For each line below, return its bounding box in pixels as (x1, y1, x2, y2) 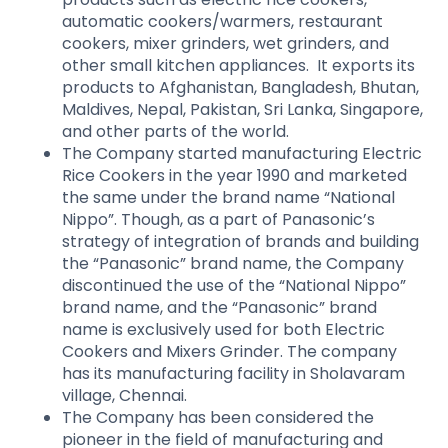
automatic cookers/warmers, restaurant (62, 9, 383, 33)
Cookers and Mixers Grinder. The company (62, 339, 397, 363)
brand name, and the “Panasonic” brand (62, 295, 377, 319)
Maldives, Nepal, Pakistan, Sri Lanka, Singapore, (62, 97, 423, 121)
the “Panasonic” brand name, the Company (62, 251, 404, 275)
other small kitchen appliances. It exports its (62, 53, 415, 77)
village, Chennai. (62, 383, 191, 407)
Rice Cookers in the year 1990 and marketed (62, 163, 407, 187)
